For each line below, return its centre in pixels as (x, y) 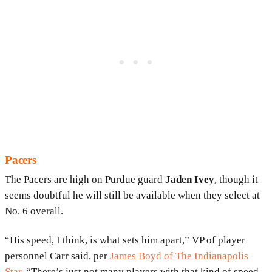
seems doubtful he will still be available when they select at (132, 195)
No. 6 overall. (34, 211)
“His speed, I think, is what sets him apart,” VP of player (125, 240)
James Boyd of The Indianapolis (179, 256)
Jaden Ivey (189, 180)
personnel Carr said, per (57, 256)
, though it (236, 180)
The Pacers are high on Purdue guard (84, 180)
